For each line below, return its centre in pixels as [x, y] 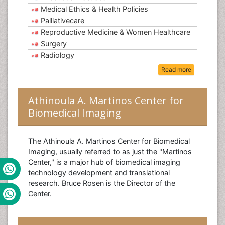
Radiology [58, 55]
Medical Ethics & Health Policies [94, 9]
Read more [176, 70]
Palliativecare [63, 20]
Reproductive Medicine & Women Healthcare [116, 32]
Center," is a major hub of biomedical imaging [104, 162]
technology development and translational [99, 173]
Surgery [54, 43]
